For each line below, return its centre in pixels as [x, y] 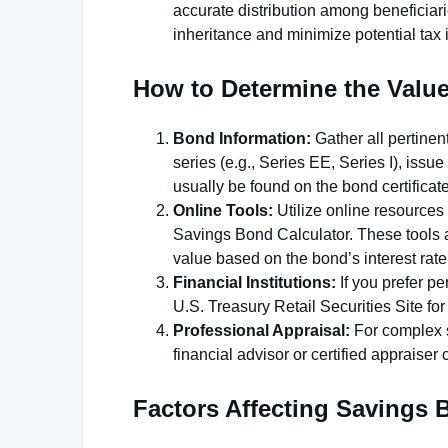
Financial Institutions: [254, 282]
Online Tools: [223, 210]
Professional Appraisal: [261, 330]
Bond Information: [242, 138]
